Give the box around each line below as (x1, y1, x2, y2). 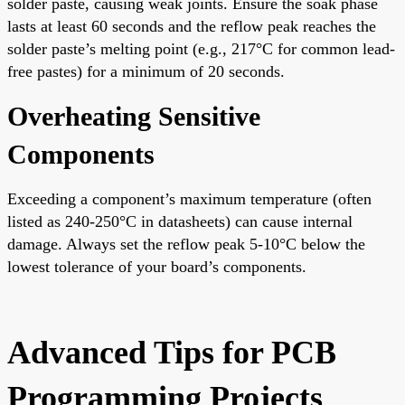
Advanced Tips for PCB (7, 334, 336, 371)
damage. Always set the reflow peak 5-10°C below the (7, 234, 365, 253)
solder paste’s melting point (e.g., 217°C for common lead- (7, 39, 395, 58)
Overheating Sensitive (7, 100, 260, 131)
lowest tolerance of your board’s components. (7, 257, 306, 276)
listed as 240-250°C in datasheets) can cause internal (7, 212, 353, 231)
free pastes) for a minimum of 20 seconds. (7, 61, 285, 80)
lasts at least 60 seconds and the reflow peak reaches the (7, 16, 376, 35)
